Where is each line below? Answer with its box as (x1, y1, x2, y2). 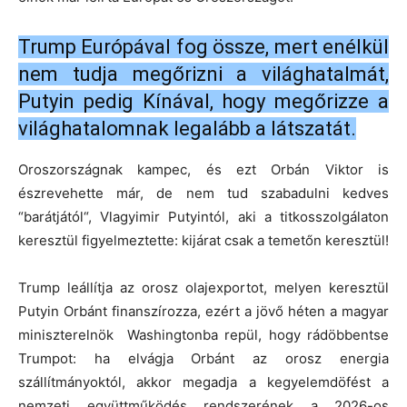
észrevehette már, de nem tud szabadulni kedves (18, 184, 389, 203)
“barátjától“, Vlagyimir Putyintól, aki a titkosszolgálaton (18, 208, 389, 226)
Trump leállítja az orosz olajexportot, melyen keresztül (18, 279, 389, 297)
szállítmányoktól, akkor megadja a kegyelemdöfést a (18, 373, 389, 392)
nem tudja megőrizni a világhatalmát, (18, 63, 389, 86)
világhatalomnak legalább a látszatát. (18, 117, 356, 141)
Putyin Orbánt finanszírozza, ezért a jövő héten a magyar (18, 303, 389, 321)
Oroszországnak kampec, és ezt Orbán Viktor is (18, 161, 389, 179)
